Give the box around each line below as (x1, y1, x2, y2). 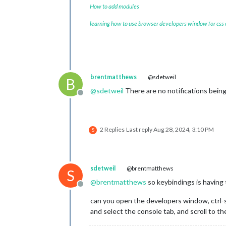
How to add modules (90, 3, 139, 10)
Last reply (126, 126, 153, 133)
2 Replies (100, 126, 125, 133)
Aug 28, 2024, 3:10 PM (153, 126, 214, 133)
